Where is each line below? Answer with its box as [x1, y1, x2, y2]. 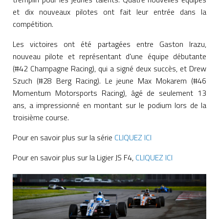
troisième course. [13, 111, 69, 124]
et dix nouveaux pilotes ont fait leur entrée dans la [13, 6, 206, 18]
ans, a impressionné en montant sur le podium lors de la [13, 99, 206, 111]
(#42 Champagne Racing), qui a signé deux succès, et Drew [13, 63, 206, 75]
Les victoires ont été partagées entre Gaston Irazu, [13, 38, 206, 50]
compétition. [13, 18, 53, 30]
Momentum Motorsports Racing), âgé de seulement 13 [13, 87, 206, 99]
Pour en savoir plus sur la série [13, 131, 114, 144]
